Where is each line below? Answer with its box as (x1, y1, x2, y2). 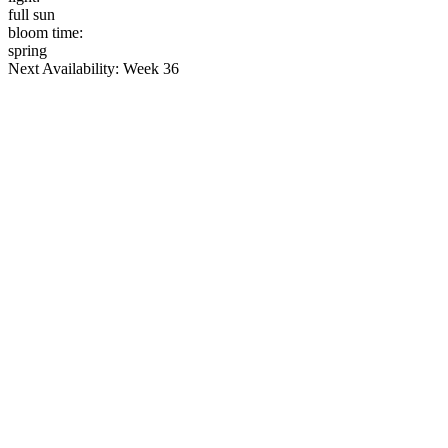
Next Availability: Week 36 (8, 59, 179, 77)
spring (8, 41, 47, 59)
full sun (8, 5, 55, 23)
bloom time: (8, 23, 83, 41)
